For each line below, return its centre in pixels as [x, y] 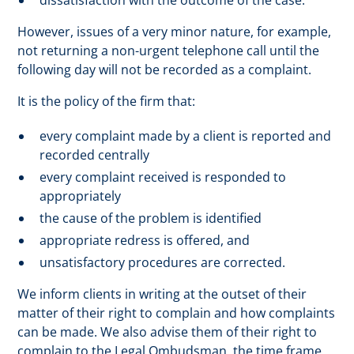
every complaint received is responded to [163, 177]
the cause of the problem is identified [151, 218]
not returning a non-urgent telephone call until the [169, 51]
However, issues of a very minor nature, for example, [175, 32]
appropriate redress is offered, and [145, 240]
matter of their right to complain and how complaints [177, 313]
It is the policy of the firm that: [107, 101]
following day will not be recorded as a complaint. [165, 70]
